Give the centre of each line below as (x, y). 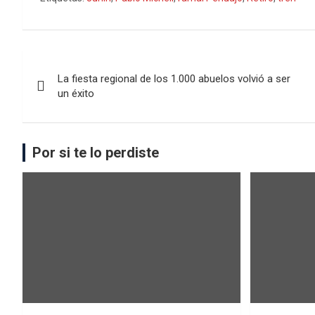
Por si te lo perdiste (96, 153)
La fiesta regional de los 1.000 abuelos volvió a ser (174, 79)
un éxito (76, 94)
